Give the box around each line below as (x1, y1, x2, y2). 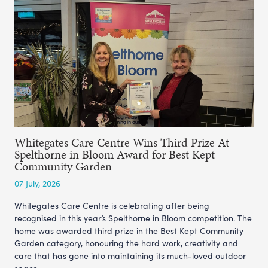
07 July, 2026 (14, 177, 60, 189)
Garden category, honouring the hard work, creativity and (14, 237, 238, 249)
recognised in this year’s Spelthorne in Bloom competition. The (14, 212, 252, 224)
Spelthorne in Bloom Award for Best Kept (14, 145, 215, 163)
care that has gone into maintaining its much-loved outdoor (14, 249, 246, 261)
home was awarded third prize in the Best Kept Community (14, 224, 243, 236)
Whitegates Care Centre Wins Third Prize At (14, 133, 229, 151)
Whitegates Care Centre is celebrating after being (14, 199, 209, 211)
